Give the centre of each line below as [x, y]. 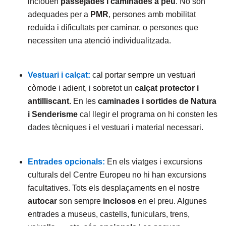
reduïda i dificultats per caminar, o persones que [113, 27]
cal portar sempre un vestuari [143, 75]
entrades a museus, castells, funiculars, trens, [109, 214]
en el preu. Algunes [172, 201]
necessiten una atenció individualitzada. [99, 41]
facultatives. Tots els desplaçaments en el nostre [114, 188]
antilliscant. [50, 101]
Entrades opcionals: [66, 162]
